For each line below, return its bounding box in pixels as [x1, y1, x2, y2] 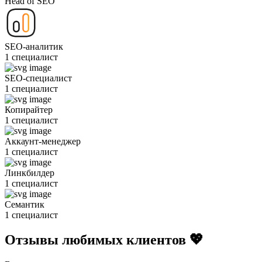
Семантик [5, 199, 44, 210]
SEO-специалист [5, 73, 72, 84]
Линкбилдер [5, 168, 54, 178]
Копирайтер [5, 105, 53, 115]
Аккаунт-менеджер [5, 136, 81, 147]
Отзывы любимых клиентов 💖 [5, 232, 204, 248]
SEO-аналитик [5, 42, 63, 52]
